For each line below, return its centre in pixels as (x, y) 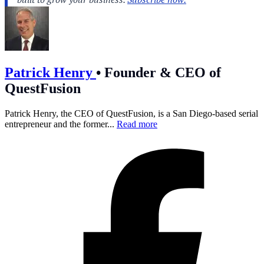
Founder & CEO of (161, 72)
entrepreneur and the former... (61, 124)
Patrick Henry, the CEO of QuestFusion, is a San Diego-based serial (131, 113)
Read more (137, 124)
